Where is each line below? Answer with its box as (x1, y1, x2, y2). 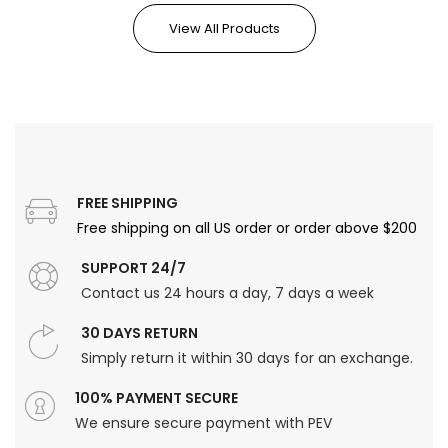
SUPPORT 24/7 (81, 257, 186, 278)
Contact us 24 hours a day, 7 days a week (81, 282, 374, 303)
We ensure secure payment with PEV (75, 412, 332, 433)
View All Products (168, 18, 280, 38)
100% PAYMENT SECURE (75, 387, 238, 408)
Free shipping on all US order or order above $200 (77, 217, 417, 238)
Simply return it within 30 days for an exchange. (81, 347, 413, 368)
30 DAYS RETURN (81, 322, 198, 343)
